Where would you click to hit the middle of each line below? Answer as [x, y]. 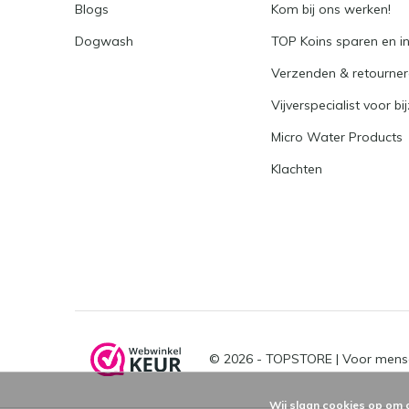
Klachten [297, 169]
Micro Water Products [337, 137]
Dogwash [104, 41]
